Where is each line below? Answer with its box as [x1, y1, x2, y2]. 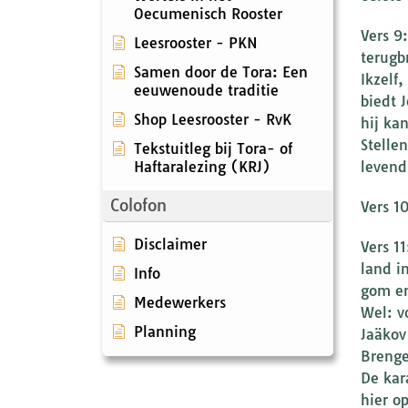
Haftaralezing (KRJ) [134, 157, 270, 176]
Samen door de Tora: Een [134, 62, 308, 81]
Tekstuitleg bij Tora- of [134, 138, 292, 158]
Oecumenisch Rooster [134, 4, 282, 23]
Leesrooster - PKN [134, 33, 258, 52]
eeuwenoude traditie [134, 80, 279, 99]
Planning [134, 321, 196, 341]
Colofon [110, 194, 167, 216]
